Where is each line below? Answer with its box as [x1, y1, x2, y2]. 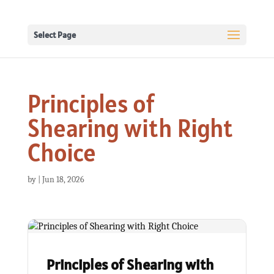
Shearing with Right [27, 113, 233, 144]
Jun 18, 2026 [42, 174, 84, 185]
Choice [27, 137, 96, 168]
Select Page [33, 29, 76, 40]
